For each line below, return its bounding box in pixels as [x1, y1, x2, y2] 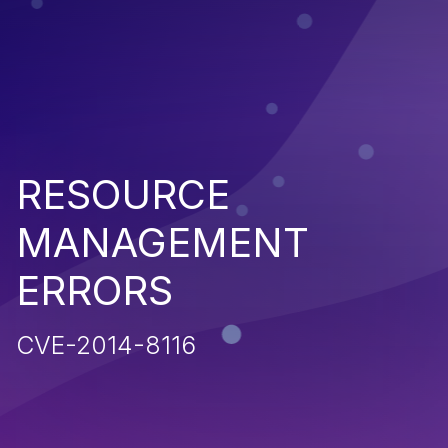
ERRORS [16, 265, 173, 315]
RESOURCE [16, 169, 230, 219]
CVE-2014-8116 [16, 329, 196, 360]
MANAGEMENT [16, 217, 309, 267]
